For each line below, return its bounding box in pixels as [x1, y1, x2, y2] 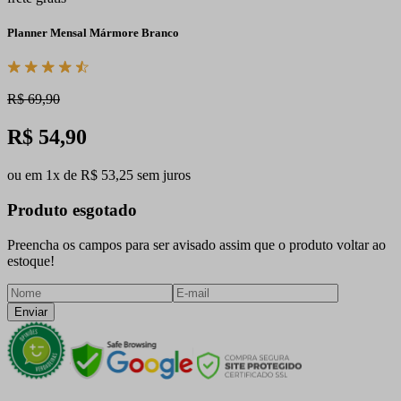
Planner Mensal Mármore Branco [7, 26, 179, 40]
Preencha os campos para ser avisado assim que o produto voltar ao [7, 236, 386, 252]
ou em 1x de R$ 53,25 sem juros [7, 167, 191, 183]
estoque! [7, 252, 55, 269]
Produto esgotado [7, 200, 137, 219]
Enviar [14, 304, 47, 319]
